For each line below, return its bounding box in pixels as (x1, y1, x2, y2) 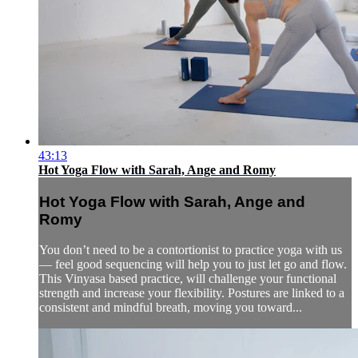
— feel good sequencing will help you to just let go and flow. (39, 257, 347, 272)
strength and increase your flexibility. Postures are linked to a (39, 286, 344, 300)
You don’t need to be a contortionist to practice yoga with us (39, 243, 342, 257)
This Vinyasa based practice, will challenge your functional (39, 272, 336, 286)
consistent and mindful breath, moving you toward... (39, 300, 302, 315)
